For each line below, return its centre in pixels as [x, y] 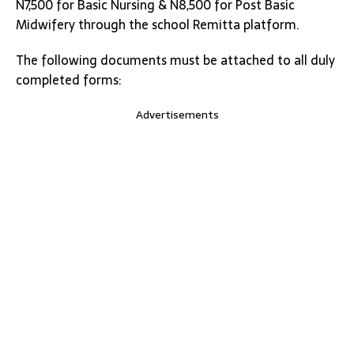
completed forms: [68, 80]
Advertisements [177, 115]
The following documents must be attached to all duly [175, 60]
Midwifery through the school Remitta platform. [158, 24]
